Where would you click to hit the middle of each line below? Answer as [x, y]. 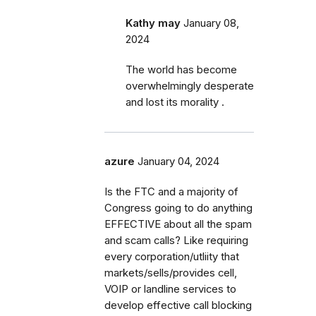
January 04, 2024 [178, 162]
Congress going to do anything [178, 208]
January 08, [211, 24]
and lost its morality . [175, 103]
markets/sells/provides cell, [171, 273]
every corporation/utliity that [172, 257]
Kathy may [153, 24]
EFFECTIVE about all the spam [178, 225]
